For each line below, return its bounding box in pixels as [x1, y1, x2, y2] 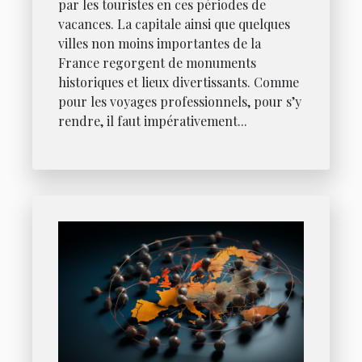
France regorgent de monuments [58, 54, 256, 72]
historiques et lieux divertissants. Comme [58, 74, 299, 91]
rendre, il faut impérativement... [58, 112, 247, 130]
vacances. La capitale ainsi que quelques [58, 15, 290, 33]
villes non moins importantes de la [58, 35, 261, 53]
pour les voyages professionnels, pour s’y [58, 93, 301, 111]
